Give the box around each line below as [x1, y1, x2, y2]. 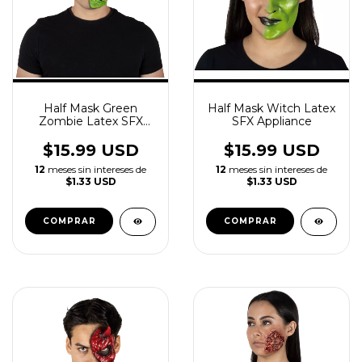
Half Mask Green [44, 101, 137, 116]
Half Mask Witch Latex [208, 101, 335, 116]
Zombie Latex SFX [38, 114, 143, 128]
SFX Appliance [231, 114, 312, 128]
